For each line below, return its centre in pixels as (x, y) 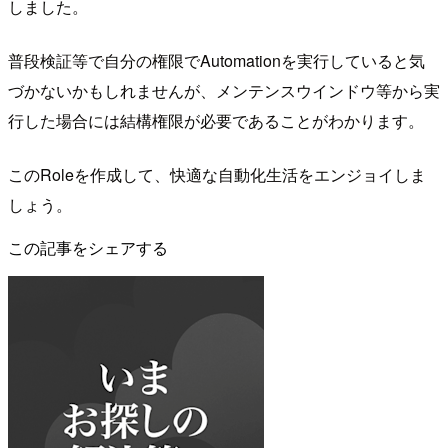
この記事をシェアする (88, 247)
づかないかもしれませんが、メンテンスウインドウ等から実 (224, 90)
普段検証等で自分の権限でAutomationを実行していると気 (216, 60)
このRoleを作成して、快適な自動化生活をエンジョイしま (217, 174)
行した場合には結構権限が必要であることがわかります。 (216, 120)
